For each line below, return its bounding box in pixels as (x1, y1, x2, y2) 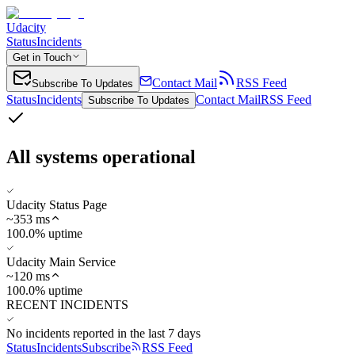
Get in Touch (13, 52, 71, 63)
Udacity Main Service (6, 254, 116, 269)
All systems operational (6, 146, 196, 167)
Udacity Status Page (6, 197, 107, 212)
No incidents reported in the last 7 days (6, 326, 200, 340)
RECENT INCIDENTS (6, 297, 128, 311)
